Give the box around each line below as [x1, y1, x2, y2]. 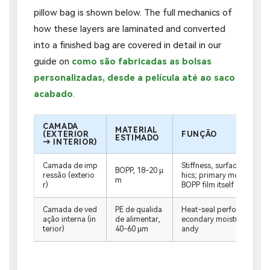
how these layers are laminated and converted [34, 23, 225, 34]
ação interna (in [43, 214, 96, 224]
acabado [34, 88, 73, 99]
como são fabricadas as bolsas [72, 55, 212, 67]
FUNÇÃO [181, 129, 217, 139]
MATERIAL [115, 125, 159, 134]
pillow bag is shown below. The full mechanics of [34, 7, 232, 18]
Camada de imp [43, 160, 98, 170]
